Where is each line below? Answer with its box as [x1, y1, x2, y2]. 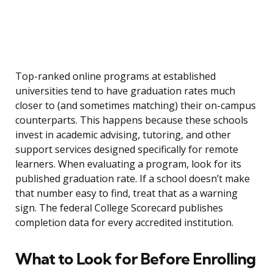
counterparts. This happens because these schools [15, 113, 248, 127]
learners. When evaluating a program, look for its [15, 157, 241, 171]
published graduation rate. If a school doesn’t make [15, 172, 250, 186]
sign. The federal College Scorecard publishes [15, 201, 223, 215]
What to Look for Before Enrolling [15, 249, 255, 269]
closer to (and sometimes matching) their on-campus [15, 99, 256, 113]
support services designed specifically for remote [15, 143, 238, 157]
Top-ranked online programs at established [15, 69, 216, 83]
